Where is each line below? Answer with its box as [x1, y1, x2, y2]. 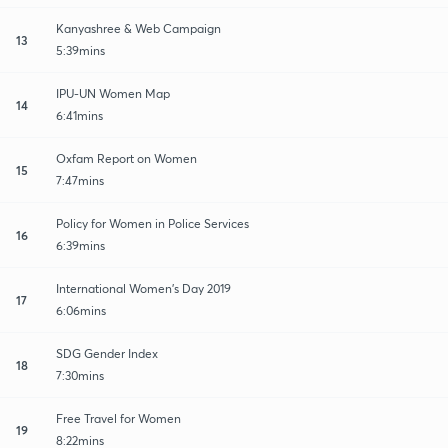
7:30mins [56, 367, 104, 383]
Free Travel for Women [56, 410, 181, 426]
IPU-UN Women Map [56, 85, 170, 101]
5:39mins [56, 42, 105, 58]
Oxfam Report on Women [56, 150, 197, 166]
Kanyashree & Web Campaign [56, 20, 221, 36]
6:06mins [56, 302, 106, 318]
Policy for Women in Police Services [56, 215, 249, 231]
